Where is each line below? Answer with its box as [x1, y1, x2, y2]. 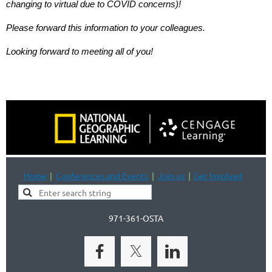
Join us [157, 169, 185, 181]
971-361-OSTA [109, 212, 163, 223]
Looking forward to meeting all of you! [6, 46, 153, 56]
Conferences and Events [56, 169, 149, 181]
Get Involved [194, 169, 243, 181]
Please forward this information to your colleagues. [6, 22, 205, 33]
